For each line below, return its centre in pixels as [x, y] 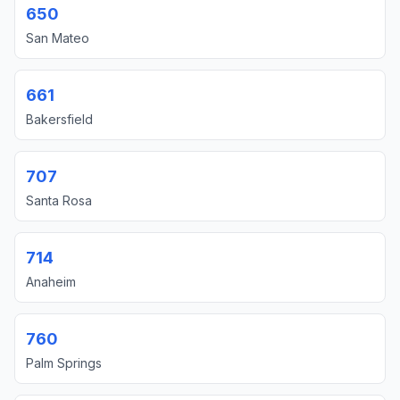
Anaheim [51, 282]
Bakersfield [59, 119]
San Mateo [58, 38]
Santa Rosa [59, 200]
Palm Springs [64, 363]
